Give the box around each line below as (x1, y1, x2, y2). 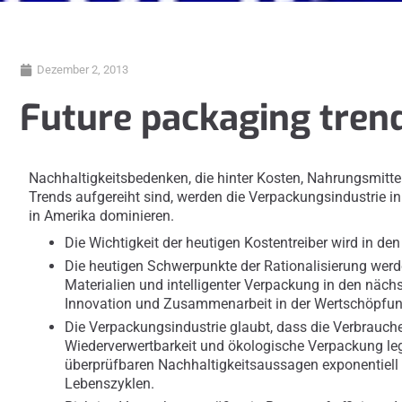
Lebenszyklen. (65, 375, 155, 393)
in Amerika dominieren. (29, 207, 175, 225)
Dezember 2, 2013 (37, 63, 129, 77)
